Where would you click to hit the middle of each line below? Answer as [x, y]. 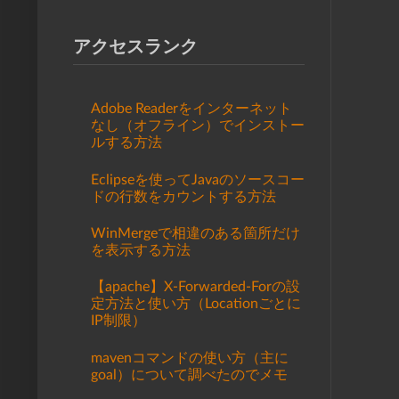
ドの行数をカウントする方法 [183, 196]
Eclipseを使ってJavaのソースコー [198, 179]
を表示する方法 [141, 250]
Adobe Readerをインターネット [191, 109]
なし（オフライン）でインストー [198, 126]
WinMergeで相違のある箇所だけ [195, 233]
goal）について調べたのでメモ [189, 375]
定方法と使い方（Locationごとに [196, 304]
